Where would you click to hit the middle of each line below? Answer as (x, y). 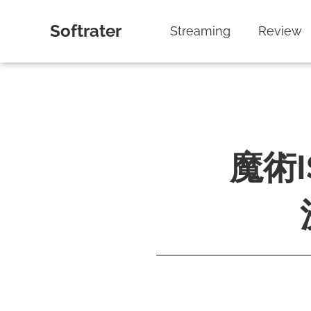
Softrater (86, 31)
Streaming (200, 31)
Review (280, 31)
